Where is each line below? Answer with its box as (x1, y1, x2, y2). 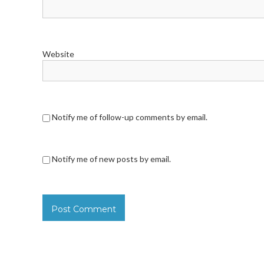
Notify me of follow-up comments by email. (52, 112, 207, 122)
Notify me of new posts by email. (52, 154, 171, 164)
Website (42, 49, 74, 59)
